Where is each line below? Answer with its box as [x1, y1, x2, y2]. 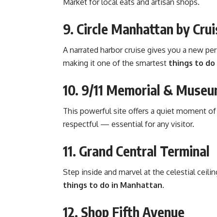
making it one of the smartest [63, 58, 169, 68]
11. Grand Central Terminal [63, 142, 210, 159]
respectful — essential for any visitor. [63, 119, 194, 129]
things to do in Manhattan [63, 180, 162, 190]
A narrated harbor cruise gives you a [63, 45, 188, 55]
